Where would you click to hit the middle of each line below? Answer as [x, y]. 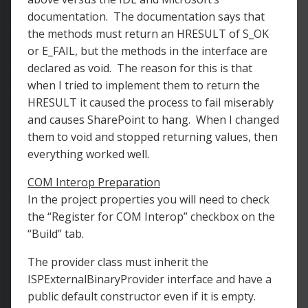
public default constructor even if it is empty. [143, 296]
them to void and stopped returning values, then [153, 137]
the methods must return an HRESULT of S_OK [148, 34]
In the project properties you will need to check [148, 199]
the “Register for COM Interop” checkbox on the [151, 217]
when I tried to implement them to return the [144, 85]
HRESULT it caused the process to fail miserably [151, 102]
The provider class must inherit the [118, 262]
